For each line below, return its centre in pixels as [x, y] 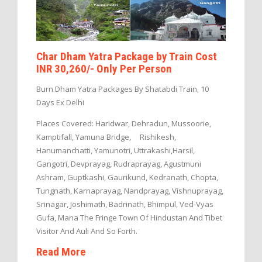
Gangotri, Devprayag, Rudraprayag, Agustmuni [119, 164]
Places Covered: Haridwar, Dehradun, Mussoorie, [124, 124]
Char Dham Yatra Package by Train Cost [127, 57]
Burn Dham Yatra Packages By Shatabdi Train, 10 [123, 89]
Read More [61, 252]
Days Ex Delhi [60, 103]
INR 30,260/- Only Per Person [104, 69]
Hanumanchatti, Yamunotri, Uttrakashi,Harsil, [116, 151]
